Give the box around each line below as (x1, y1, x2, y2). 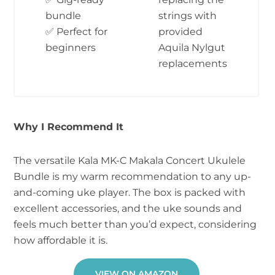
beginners (45, 41, 96, 53)
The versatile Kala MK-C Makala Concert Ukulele (14, 153, 246, 166)
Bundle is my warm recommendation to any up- (14, 169, 251, 182)
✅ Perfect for (45, 25, 107, 37)
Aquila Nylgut (158, 41, 225, 53)
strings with (158, 9, 217, 21)
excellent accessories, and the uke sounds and (14, 201, 242, 214)
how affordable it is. (14, 233, 107, 246)
